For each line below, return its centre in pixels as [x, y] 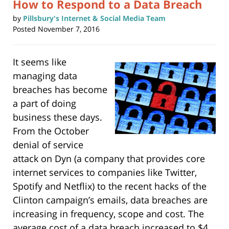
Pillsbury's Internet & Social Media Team [94, 18]
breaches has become [60, 90]
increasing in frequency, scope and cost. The [108, 214]
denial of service [48, 145]
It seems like [40, 62]
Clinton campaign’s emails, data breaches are [110, 200]
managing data [45, 76]
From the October [51, 131]
